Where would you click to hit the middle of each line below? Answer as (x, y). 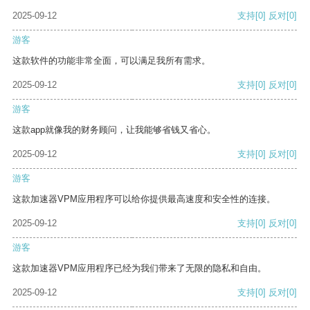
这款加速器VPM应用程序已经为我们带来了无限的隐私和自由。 (139, 268)
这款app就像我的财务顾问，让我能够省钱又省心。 (114, 130)
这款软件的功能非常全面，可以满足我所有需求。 (111, 61)
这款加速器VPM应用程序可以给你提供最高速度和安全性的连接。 (144, 199)
